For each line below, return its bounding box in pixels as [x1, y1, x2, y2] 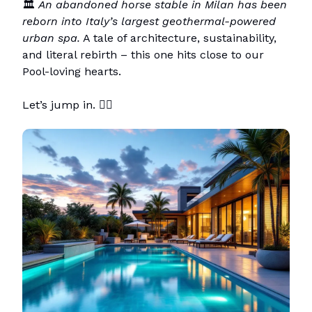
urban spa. [22, 31, 80, 45]
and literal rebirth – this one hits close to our [22, 47, 264, 61]
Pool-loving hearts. [22, 64, 121, 78]
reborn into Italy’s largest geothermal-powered [22, 14, 276, 28]
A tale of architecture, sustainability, [80, 31, 276, 45]
